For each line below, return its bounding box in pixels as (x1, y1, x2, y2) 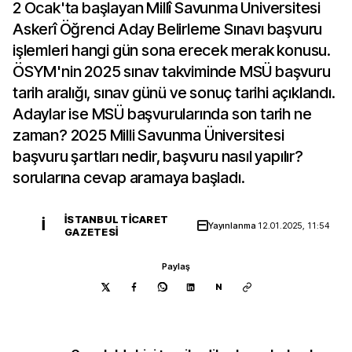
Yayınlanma (207, 220, 258, 231)
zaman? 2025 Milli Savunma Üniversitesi (13, 126, 284, 145)
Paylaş (162, 261, 190, 272)
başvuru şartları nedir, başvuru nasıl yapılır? (13, 147, 303, 166)
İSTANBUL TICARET (64, 213, 169, 225)
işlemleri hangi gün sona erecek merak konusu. (13, 41, 331, 60)
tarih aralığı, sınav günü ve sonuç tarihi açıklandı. (13, 83, 335, 102)
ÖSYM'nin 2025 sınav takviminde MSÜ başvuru (13, 62, 331, 81)
